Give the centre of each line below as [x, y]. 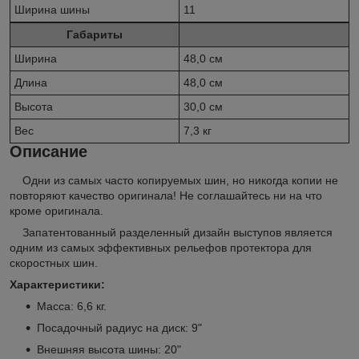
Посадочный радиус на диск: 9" [119, 328]
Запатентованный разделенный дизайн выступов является [171, 233]
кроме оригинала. [56, 211]
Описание [48, 152]
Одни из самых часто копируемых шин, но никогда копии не [174, 181]
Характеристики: [57, 285]
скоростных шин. [54, 263]
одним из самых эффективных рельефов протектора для [161, 248]
